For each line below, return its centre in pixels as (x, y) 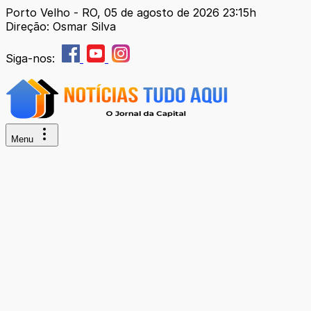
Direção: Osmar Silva (61, 26)
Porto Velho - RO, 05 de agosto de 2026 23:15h (131, 12)
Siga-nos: (32, 58)
